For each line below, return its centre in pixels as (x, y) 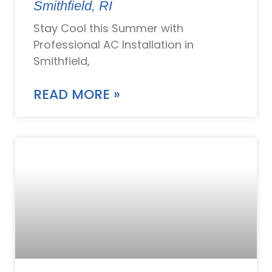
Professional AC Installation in (114, 44)
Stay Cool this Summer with (108, 28)
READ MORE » (77, 94)
